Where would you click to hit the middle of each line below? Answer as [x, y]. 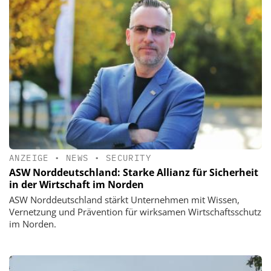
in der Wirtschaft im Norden [77, 184]
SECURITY [129, 158]
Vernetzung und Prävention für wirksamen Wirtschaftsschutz [135, 211]
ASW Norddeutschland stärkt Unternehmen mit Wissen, [124, 199]
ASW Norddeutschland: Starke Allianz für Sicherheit [134, 172]
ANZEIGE [29, 158]
